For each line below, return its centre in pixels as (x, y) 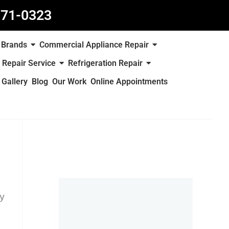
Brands (14, 45)
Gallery (15, 82)
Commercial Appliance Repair (94, 45)
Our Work (70, 82)
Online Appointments (129, 82)
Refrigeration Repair (105, 63)
